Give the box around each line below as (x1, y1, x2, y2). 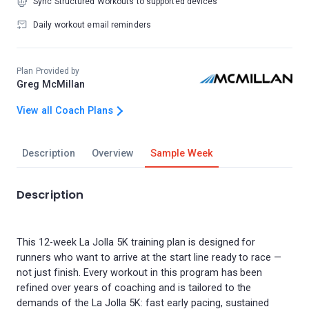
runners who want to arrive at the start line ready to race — (17, 252, 282, 263)
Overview (91, 148, 134, 159)
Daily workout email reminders (33, 20, 151, 30)
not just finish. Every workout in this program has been (17, 267, 263, 279)
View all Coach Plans (17, 105, 113, 117)
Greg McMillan (17, 79, 85, 90)
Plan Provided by (17, 66, 80, 76)
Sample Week (150, 148, 213, 159)
